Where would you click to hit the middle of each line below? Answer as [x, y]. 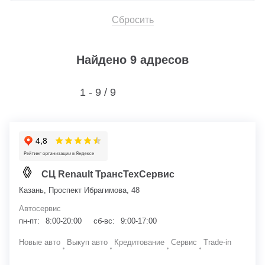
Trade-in [217, 242]
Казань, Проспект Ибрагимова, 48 [79, 190]
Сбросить [132, 20]
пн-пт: [29, 221]
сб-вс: [104, 221]
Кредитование [139, 242]
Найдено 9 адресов [132, 59]
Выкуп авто [87, 242]
